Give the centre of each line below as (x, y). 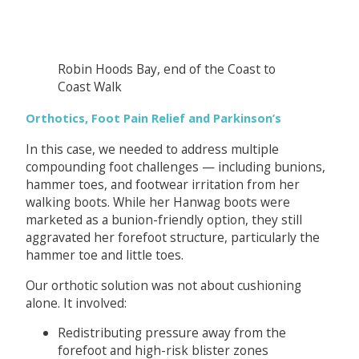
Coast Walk (89, 87)
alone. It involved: (76, 303)
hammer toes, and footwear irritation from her (162, 185)
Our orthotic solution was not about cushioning (163, 285)
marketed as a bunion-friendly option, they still (163, 220)
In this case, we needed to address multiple (152, 149)
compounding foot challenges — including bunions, (175, 167)
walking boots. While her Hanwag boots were (157, 202)
